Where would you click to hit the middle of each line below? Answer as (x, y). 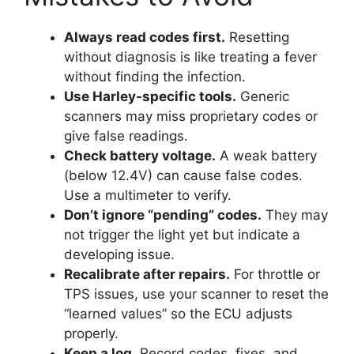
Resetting (257, 38)
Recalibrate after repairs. (147, 275)
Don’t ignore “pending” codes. (163, 215)
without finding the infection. (155, 77)
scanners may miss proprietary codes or (191, 117)
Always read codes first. (145, 38)
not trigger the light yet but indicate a (182, 235)
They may (295, 215)
